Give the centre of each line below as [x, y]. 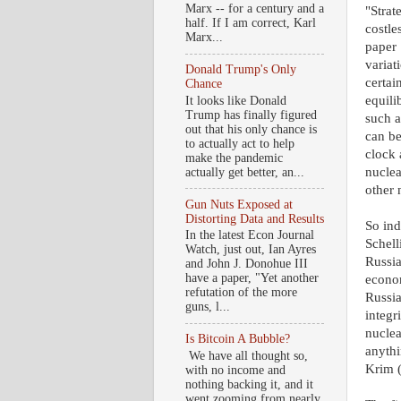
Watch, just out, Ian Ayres [251, 250]
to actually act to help [240, 143]
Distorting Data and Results [255, 218]
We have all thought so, [247, 355]
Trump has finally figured [251, 115]
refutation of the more [241, 293]
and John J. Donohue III [247, 264]
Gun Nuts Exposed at [239, 204]
